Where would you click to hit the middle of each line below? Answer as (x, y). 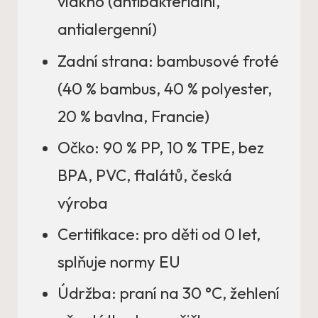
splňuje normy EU (119, 262)
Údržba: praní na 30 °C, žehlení (169, 293)
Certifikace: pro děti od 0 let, (159, 234)
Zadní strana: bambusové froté (168, 61)
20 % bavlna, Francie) (133, 116)
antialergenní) (107, 29)
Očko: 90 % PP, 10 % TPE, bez (161, 147)
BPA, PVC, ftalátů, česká (145, 175)
